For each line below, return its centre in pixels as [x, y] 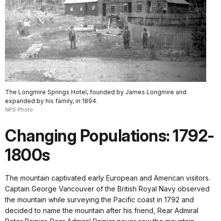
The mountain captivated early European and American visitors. [108, 178]
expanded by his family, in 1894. [51, 101]
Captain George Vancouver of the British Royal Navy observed [107, 188]
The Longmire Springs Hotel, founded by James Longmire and [96, 92]
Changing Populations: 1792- [110, 135]
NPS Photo [19, 110]
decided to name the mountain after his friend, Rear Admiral [102, 210]
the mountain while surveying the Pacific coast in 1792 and [99, 199]
